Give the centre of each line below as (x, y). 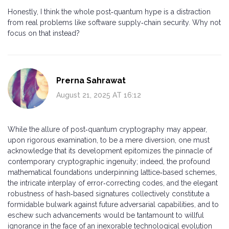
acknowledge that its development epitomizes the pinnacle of (110, 151)
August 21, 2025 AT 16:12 (99, 95)
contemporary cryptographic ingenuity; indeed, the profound (109, 161)
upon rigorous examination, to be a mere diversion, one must (109, 140)
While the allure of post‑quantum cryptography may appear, (107, 129)
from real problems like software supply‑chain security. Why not (114, 22)
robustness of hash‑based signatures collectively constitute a (109, 193)
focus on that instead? (44, 33)
